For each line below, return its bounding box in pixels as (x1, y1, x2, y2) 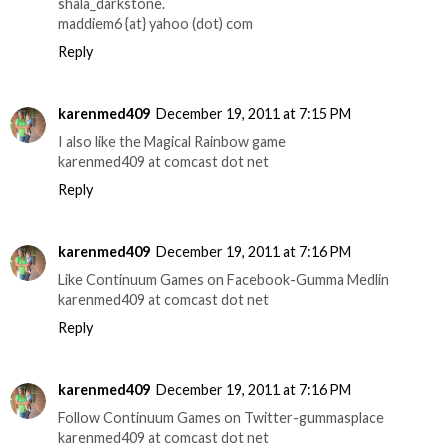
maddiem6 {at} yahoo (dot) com (58, 15, 253, 33)
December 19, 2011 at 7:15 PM (156, 105, 351, 123)
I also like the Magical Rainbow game (58, 133, 286, 151)
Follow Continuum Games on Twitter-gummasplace (58, 409, 384, 427)
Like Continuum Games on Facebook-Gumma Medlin (58, 271, 389, 289)
